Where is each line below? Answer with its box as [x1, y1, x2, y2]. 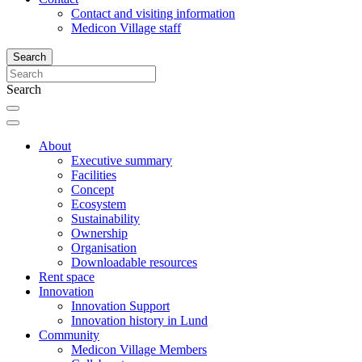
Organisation [71, 241, 137, 255]
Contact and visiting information [71, 6, 235, 20]
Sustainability [71, 212, 140, 225]
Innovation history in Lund [71, 314, 208, 327]
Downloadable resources [71, 255, 197, 269]
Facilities [71, 168, 116, 182]
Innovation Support [71, 299, 170, 313]
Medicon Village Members [71, 343, 207, 356]
